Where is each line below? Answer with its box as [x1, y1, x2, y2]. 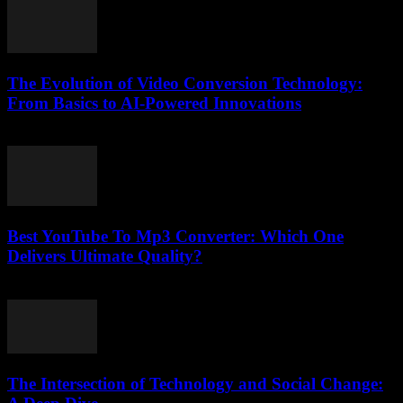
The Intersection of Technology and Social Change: [7, 373, 383, 393]
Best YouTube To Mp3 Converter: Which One [7, 227, 344, 246]
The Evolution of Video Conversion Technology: [7, 73, 363, 93]
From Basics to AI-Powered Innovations [7, 93, 301, 112]
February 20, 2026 [7, 130, 112, 146]
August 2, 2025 [7, 282, 95, 299]
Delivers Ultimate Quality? [7, 246, 202, 266]
